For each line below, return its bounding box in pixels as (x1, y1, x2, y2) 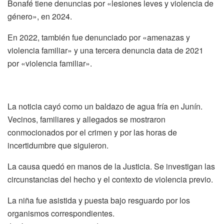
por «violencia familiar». (7, 57, 92, 69)
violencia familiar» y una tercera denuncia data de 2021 (7, 44, 203, 56)
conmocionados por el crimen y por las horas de (7, 126, 177, 138)
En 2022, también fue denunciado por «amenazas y (7, 31, 190, 43)
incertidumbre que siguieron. (7, 139, 108, 151)
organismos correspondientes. (7, 207, 114, 219)
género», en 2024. (7, 10, 72, 22)
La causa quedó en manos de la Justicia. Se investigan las (7, 160, 215, 172)
